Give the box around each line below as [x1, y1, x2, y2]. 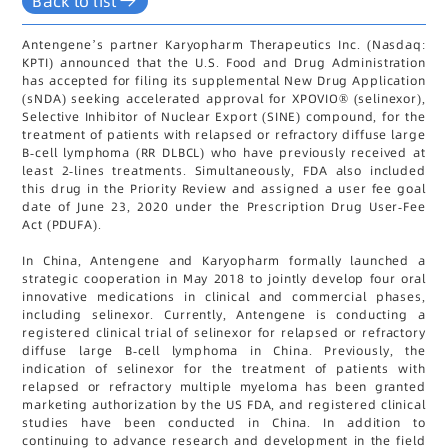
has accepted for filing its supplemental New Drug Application [22, 72, 426, 90]
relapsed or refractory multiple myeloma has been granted [22, 378, 426, 396]
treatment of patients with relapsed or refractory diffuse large [22, 126, 426, 144]
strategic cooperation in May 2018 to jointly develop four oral [22, 270, 426, 288]
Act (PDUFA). [22, 216, 102, 234]
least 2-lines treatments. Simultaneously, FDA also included [22, 162, 426, 180]
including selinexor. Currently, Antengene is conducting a [22, 306, 426, 324]
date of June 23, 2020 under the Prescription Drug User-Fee [22, 198, 426, 216]
